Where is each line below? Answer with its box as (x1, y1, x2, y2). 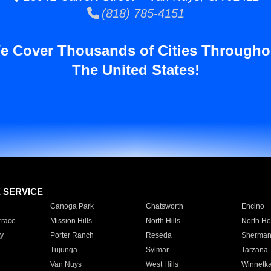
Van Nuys (50, 260, 82, 269)
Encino (241, 202, 264, 211)
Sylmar (145, 246, 169, 254)
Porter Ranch (50, 231, 94, 240)
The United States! (71, 62, 200, 78)
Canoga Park (50, 202, 94, 211)
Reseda (145, 231, 172, 240)
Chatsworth (145, 202, 183, 211)
